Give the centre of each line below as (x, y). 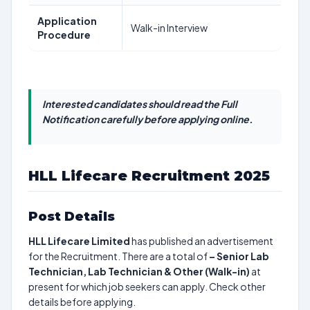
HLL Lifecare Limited (79, 241)
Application (67, 21)
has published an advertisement (202, 241)
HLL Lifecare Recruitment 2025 (149, 176)
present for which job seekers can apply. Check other (147, 286)
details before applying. (82, 302)
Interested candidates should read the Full (140, 104)
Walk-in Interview (169, 28)
